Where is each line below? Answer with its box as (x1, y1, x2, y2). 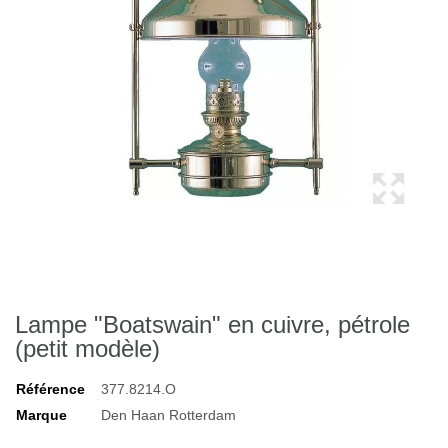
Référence (16, 381, 85, 397)
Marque (16, 407, 67, 423)
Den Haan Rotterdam (101, 407, 236, 423)
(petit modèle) (15, 335, 160, 362)
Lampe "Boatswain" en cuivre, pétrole (15, 311, 410, 338)
